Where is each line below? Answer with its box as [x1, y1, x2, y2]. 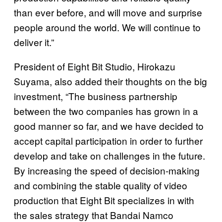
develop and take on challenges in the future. [14, 149, 205, 163]
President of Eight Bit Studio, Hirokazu [14, 59, 175, 73]
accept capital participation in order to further [14, 134, 203, 148]
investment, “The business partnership [14, 89, 177, 103]
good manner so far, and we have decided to [14, 119, 204, 133]
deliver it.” [14, 35, 54, 49]
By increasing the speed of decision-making [14, 164, 200, 177]
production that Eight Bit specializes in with [14, 193, 194, 207]
